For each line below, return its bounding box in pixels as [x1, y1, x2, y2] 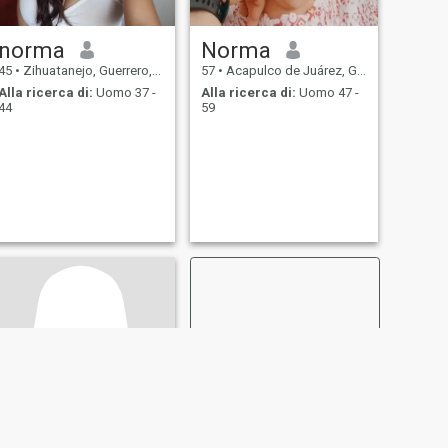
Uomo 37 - [92, 85, 156, 101]
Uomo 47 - [295, 85, 359, 101]
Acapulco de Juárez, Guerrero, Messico [222, 62, 357, 78]
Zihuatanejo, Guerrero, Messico [19, 62, 152, 78]
